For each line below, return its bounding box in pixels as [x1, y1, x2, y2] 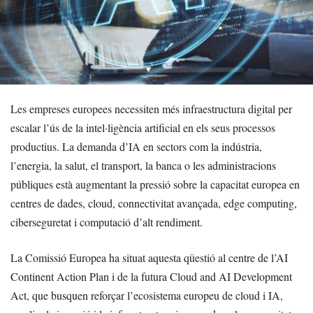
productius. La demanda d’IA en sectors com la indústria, [10, 139, 262, 154]
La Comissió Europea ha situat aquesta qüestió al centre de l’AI [10, 250, 288, 265]
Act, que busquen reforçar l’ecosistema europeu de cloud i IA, [10, 288, 283, 303]
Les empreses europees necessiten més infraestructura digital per [10, 101, 292, 117]
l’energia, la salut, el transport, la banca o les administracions [10, 158, 276, 173]
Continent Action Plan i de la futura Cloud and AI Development [10, 269, 292, 284]
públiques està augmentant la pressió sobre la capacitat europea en [10, 177, 300, 192]
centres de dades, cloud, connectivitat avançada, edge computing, [10, 196, 297, 211]
